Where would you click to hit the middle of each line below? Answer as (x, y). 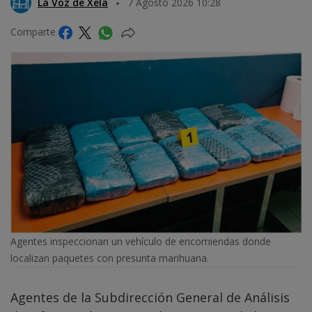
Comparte (34, 31)
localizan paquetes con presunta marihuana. (110, 258)
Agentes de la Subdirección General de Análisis (150, 298)
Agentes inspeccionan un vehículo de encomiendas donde (141, 242)
